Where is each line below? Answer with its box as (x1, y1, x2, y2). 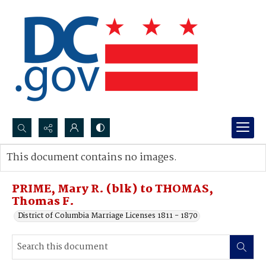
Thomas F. (12, 193, 74, 211)
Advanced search (18, 163, 80, 176)
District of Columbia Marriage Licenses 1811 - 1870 (18, 210, 198, 222)
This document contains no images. (7, 150, 177, 166)
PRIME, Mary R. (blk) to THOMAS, (12, 180, 213, 198)
